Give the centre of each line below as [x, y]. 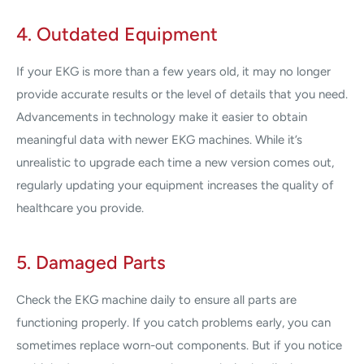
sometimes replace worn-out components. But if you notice [179, 345]
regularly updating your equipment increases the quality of [175, 186]
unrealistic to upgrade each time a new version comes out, [175, 163]
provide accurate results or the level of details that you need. [182, 95]
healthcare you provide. [80, 208]
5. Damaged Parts [91, 262]
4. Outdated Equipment [117, 35]
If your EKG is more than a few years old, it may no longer [173, 72]
